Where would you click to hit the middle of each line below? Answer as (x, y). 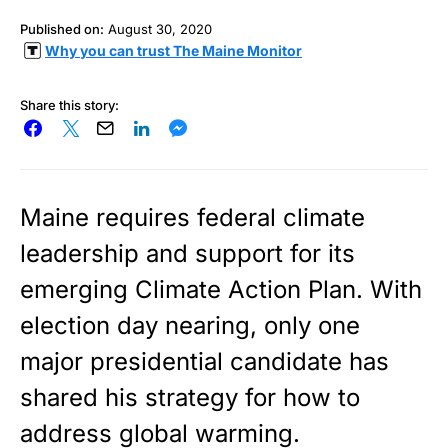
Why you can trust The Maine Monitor (173, 50)
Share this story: (69, 104)
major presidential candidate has (204, 361)
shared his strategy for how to (190, 397)
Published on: (62, 28)
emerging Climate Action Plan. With (221, 289)
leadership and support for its (187, 253)
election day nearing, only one (190, 325)
